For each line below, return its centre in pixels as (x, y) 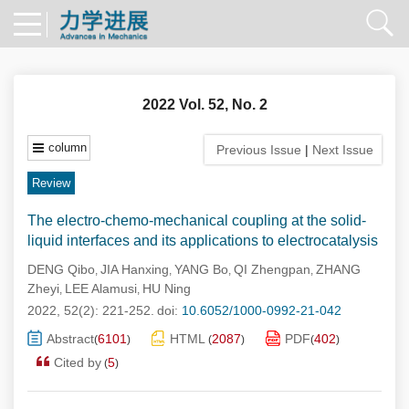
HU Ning (167, 288)
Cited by (78, 362)
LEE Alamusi (101, 288)
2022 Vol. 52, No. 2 (204, 105)
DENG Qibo (61, 269)
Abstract (70, 339)
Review (51, 183)
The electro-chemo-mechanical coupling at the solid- (197, 220)
